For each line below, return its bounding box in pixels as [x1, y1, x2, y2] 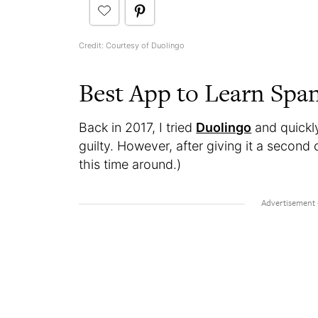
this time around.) [79, 156, 182, 172]
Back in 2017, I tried [79, 119, 197, 135]
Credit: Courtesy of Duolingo [79, 40, 185, 50]
